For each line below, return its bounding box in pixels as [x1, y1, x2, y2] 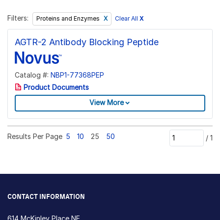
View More [89, 98, 124, 107]
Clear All [115, 15, 139, 23]
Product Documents [22, 83, 89, 92]
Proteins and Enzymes [36, 15, 101, 23]
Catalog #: [15, 70, 51, 79]
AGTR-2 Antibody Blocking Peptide [15, 36, 159, 47]
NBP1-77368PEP [51, 70, 104, 79]
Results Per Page [7, 132, 62, 141]
